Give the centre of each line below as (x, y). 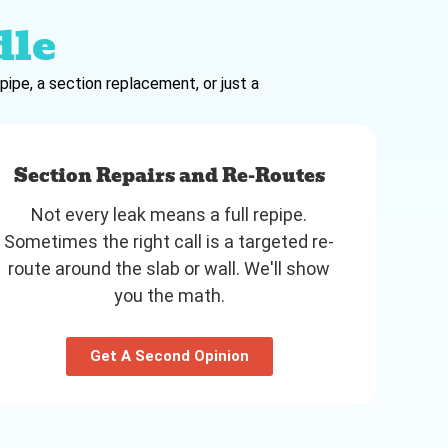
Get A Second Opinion (169, 355)
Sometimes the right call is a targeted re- (169, 241)
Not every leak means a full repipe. (169, 214)
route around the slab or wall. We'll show (169, 268)
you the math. (169, 295)
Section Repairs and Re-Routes (169, 175)
